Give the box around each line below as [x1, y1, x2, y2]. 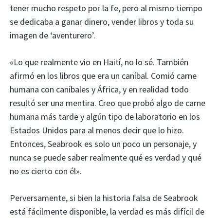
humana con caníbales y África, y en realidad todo [10, 83, 189, 95]
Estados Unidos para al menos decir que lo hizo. [10, 124, 184, 136]
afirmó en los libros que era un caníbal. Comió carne [10, 70, 197, 81]
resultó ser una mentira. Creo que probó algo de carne [10, 97, 205, 109]
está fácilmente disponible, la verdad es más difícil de [10, 205, 204, 217]
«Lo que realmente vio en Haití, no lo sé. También [10, 56, 188, 68]
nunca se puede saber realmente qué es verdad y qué [10, 151, 201, 163]
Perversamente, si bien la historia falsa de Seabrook [10, 192, 198, 203]
